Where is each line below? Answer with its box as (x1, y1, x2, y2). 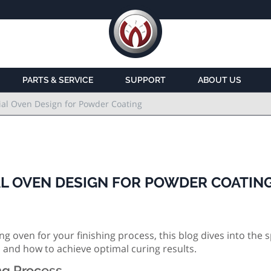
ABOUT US (197, 75, 241, 85)
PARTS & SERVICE (22, 75, 93, 85)
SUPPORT (125, 75, 166, 85)
